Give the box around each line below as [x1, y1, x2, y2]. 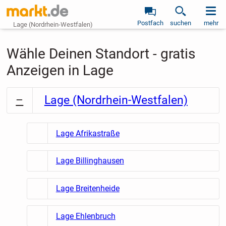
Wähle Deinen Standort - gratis [6, 45, 195, 62]
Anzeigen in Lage [6, 62, 114, 79]
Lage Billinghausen [55, 156, 124, 166]
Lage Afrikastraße [55, 128, 120, 138]
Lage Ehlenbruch [55, 211, 116, 221]
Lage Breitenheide [55, 184, 120, 194]
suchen [170, 19, 191, 27]
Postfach [137, 19, 163, 27]
